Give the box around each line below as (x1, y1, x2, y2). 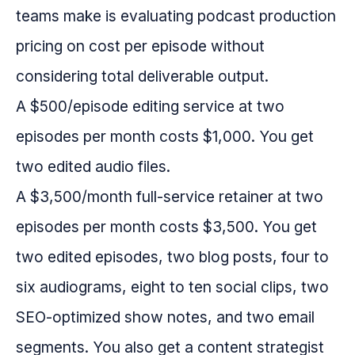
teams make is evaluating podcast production (16, 6, 336, 26)
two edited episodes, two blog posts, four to (16, 247, 329, 267)
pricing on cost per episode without (16, 36, 265, 56)
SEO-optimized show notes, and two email (16, 307, 315, 327)
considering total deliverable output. (16, 67, 269, 86)
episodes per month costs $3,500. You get (16, 217, 317, 237)
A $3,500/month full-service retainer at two (16, 187, 323, 207)
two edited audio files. (16, 157, 170, 177)
